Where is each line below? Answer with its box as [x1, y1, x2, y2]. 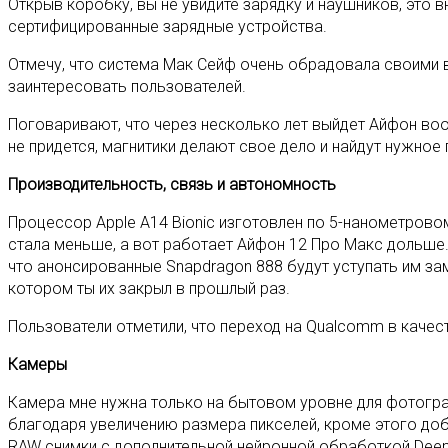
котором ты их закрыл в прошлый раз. [8, 279, 290, 298]
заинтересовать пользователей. [8, 77, 246, 96]
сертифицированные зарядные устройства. [8, 17, 327, 36]
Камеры [8, 355, 67, 374]
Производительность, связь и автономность [8, 175, 336, 194]
